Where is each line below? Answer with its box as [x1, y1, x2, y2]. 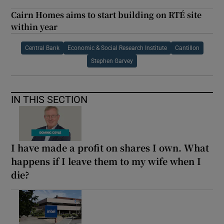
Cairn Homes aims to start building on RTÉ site [11, 8, 202, 20]
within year [11, 20, 58, 32]
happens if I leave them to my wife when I [11, 154, 201, 167]
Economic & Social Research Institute [67, 44, 167, 51]
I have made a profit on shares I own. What [11, 140, 209, 154]
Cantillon [174, 44, 199, 51]
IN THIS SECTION [11, 94, 88, 104]
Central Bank [24, 44, 59, 51]
